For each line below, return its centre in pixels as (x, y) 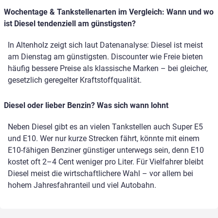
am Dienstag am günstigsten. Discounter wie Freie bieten (105, 57)
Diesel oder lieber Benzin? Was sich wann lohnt (86, 106)
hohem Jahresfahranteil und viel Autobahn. (82, 185)
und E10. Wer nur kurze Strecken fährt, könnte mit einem (104, 139)
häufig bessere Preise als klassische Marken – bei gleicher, (108, 69)
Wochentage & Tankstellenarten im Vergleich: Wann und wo (109, 12)
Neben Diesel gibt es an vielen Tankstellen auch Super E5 (105, 127)
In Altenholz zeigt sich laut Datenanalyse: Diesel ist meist (105, 45)
